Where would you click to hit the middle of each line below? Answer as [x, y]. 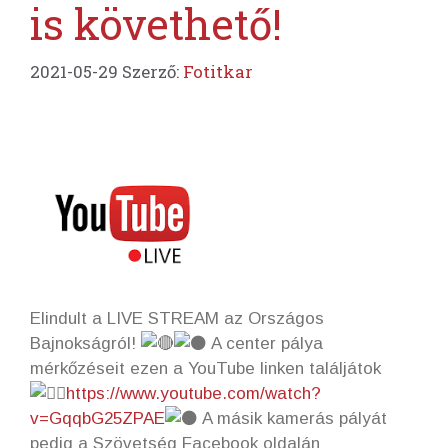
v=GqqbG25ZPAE [97, 419]
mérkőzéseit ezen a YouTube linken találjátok [205, 369]
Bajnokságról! [85, 344]
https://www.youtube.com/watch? [193, 394]
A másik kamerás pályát [292, 419]
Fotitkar [218, 72]
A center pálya [265, 344]
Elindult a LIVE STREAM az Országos [177, 319]
